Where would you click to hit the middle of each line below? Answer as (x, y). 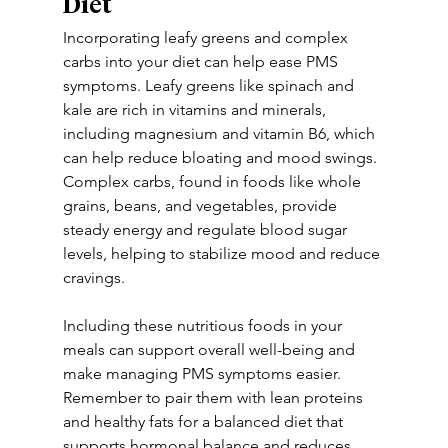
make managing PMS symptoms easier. (203, 373)
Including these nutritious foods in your (204, 325)
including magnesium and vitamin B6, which (220, 133)
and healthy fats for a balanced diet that (204, 421)
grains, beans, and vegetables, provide (201, 205)
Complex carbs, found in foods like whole (213, 181)
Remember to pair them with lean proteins (214, 397)
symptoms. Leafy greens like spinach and (210, 85)
